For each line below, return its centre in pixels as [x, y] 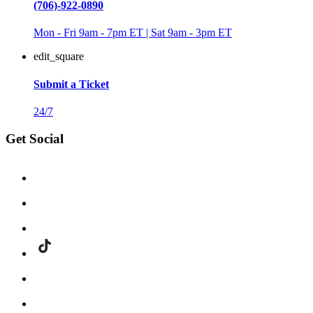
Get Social [35, 138]
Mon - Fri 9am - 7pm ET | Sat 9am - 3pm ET [133, 33]
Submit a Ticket [71, 84]
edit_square [59, 57]
